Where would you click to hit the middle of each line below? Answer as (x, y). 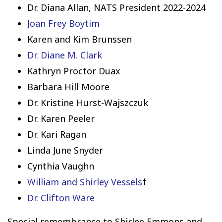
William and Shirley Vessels (85, 182)
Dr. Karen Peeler (61, 119)
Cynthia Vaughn (61, 166)
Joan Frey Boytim (63, 24)
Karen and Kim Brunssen (80, 39)
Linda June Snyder (65, 150)
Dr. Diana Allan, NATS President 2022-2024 (116, 8)
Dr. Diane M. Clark (65, 55)
